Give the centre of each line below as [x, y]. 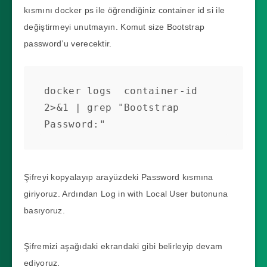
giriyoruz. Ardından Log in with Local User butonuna [126, 193]
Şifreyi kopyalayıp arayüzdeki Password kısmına [119, 177]
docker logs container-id [121, 91]
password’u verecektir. [68, 43]
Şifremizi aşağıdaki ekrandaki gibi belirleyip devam [123, 246]
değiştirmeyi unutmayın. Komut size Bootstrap [114, 27]
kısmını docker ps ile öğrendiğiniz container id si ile [125, 10]
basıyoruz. [44, 210]
